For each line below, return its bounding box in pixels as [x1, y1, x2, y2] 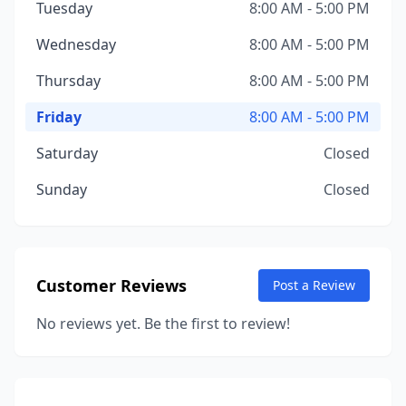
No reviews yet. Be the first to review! [36, 314, 290, 333]
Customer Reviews [36, 275, 187, 296]
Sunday [36, 179, 87, 199]
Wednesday [36, 34, 116, 54]
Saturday [36, 143, 98, 163]
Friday [36, 107, 82, 127]
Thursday [36, 71, 101, 91]
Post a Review [273, 276, 355, 294]
